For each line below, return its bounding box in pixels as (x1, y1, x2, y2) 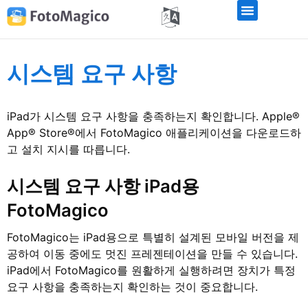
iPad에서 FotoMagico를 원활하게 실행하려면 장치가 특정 (7, 263, 296, 278)
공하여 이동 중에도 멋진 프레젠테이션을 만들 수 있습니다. (7, 247, 298, 261)
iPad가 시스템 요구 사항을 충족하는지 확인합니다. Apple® (7, 109, 300, 123)
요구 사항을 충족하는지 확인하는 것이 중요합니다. (7, 280, 258, 294)
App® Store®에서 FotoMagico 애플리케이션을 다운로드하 (7, 126, 301, 140)
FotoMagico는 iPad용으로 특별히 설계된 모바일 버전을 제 (7, 230, 299, 245)
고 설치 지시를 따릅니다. (7, 142, 130, 156)
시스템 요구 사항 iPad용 (7, 175, 199, 197)
